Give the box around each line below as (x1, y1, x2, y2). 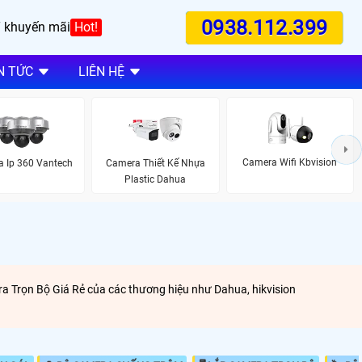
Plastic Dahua (124, 173, 187, 185)
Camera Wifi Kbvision (242, 157, 338, 169)
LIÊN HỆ (78, 64, 124, 80)
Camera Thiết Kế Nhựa (105, 157, 205, 169)
